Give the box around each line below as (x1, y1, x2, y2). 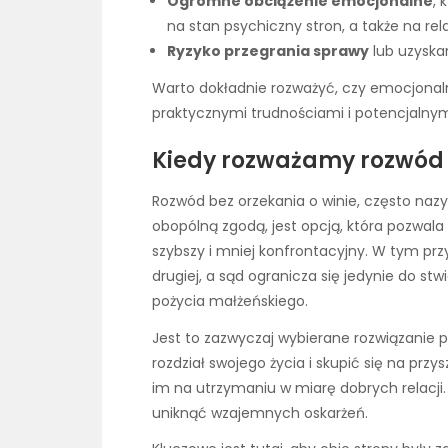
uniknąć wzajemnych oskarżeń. (152, 402, 368, 423)
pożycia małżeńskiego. (152, 291, 308, 312)
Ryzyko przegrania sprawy (167, 41, 369, 62)
